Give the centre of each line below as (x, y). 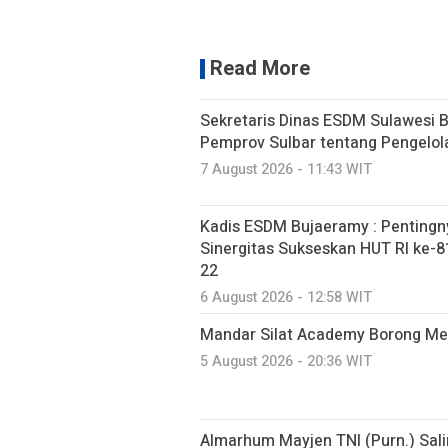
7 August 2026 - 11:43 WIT (286, 170)
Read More (260, 69)
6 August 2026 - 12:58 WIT (286, 298)
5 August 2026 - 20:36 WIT (286, 362)
